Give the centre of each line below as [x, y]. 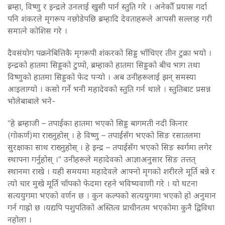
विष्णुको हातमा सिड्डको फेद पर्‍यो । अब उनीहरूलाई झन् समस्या [102, 77]
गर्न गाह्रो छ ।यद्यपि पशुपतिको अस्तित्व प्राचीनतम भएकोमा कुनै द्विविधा [111, 207]
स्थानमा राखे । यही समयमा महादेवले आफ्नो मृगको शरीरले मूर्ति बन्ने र [111, 171]
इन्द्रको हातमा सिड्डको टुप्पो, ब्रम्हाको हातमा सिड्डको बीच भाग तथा [104, 65]
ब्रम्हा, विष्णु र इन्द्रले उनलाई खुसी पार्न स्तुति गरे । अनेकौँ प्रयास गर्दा [107, 6]
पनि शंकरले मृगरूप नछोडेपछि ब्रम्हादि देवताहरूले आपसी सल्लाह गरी [110, 18]
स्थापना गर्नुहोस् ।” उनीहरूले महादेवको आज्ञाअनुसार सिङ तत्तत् [101, 159]
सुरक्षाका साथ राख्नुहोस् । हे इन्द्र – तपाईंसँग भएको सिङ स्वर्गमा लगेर [110, 147]
